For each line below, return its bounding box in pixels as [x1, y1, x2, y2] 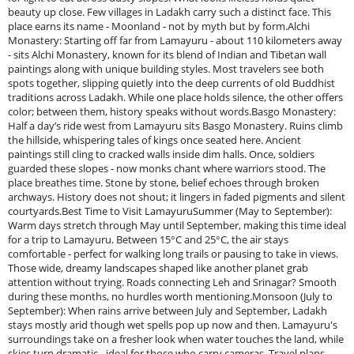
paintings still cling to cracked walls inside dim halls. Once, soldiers [8, 147, 314, 161]
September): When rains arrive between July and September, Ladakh [8, 303, 327, 318]
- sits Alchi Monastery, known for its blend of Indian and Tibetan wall [8, 47, 326, 62]
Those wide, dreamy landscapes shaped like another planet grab [8, 261, 308, 275]
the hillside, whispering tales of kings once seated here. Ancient [8, 133, 301, 147]
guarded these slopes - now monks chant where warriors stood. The [8, 161, 326, 175]
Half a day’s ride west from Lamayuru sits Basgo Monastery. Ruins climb [8, 119, 343, 133]
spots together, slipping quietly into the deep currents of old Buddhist [8, 76, 335, 90]
